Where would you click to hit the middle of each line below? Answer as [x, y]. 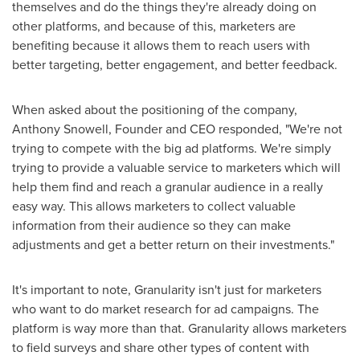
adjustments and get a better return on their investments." [173, 245]
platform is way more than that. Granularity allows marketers [179, 328]
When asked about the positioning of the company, [155, 110]
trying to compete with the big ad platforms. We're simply [172, 148]
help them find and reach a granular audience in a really [168, 187]
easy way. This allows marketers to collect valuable [154, 206]
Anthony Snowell [60, 129]
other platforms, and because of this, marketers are [154, 26]
